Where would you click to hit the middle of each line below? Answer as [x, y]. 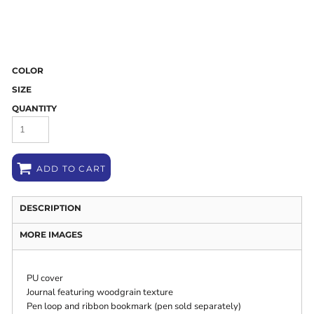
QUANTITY [35, 109]
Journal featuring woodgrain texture [100, 293]
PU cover [45, 279]
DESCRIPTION [51, 208]
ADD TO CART [71, 168]
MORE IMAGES [52, 235]
